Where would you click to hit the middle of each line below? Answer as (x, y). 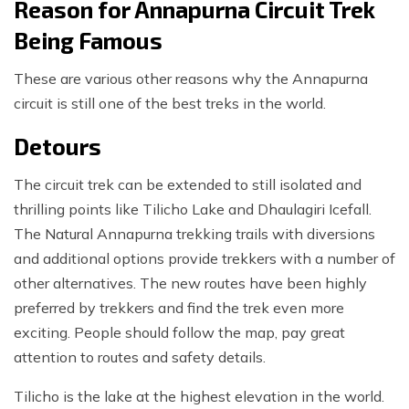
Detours (58, 147)
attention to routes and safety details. (140, 357)
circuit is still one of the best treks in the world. (170, 104)
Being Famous (88, 41)
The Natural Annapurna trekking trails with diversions (194, 234)
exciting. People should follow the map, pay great (179, 333)
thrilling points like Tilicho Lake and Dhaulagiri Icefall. (193, 210)
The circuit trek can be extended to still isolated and (188, 185)
